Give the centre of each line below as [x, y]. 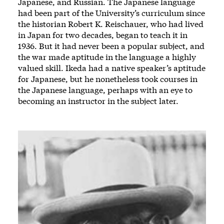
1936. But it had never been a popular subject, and [111, 45]
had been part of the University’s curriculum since [111, 12]
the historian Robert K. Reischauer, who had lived [111, 23]
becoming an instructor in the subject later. [98, 100]
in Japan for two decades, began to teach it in [103, 34]
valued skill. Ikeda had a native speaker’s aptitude [112, 67]
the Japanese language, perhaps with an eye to [105, 89]
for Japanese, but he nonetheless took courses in [108, 78]
